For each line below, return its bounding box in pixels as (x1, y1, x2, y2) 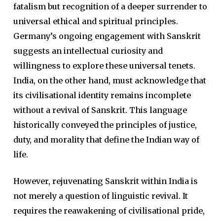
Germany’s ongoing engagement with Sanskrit (13, 31, 201, 41)
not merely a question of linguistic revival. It (13, 191, 188, 201)
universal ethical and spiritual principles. (13, 16, 178, 26)
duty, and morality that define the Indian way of (13, 135, 199, 145)
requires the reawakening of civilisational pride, (13, 206, 205, 216)
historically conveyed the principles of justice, (13, 120, 197, 130)
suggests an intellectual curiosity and (13, 46, 163, 56)
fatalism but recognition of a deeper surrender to (13, 1, 207, 11)
